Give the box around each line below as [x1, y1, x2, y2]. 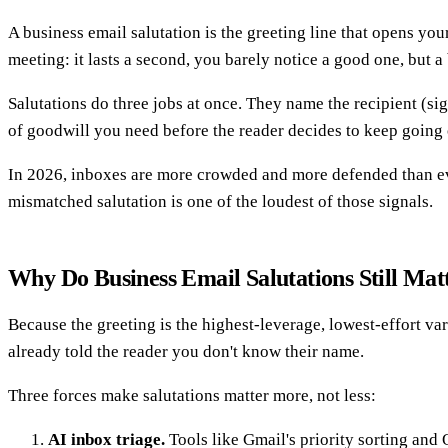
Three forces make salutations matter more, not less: [8, 385, 376, 405]
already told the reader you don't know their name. [8, 341, 364, 361]
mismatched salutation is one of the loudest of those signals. [8, 191, 433, 211]
